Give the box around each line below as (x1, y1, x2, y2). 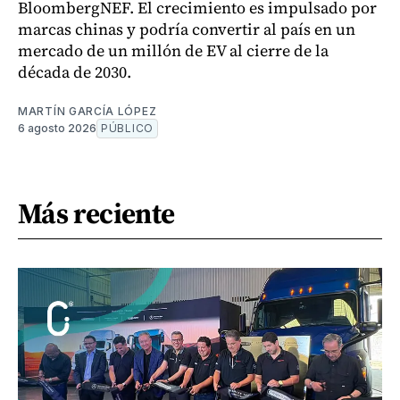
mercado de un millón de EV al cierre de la (18, 38, 329, 62)
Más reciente (18, 193, 175, 233)
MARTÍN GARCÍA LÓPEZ (18, 104, 157, 118)
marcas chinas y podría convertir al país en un (18, 17, 355, 40)
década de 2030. (18, 60, 131, 83)
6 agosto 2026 (18, 121, 96, 135)
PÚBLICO (101, 121, 154, 135)
